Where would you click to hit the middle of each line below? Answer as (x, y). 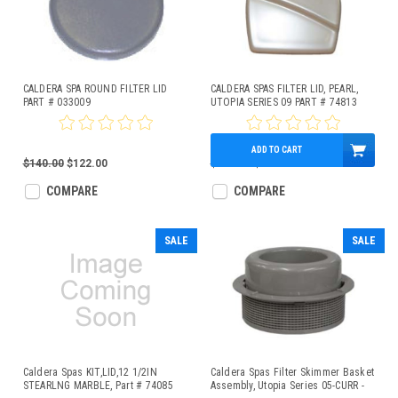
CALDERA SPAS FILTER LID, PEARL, (284, 89)
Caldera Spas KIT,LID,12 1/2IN (90, 372)
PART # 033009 (56, 102)
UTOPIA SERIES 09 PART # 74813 (283, 102)
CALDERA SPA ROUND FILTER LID (95, 89)
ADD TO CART (276, 150)
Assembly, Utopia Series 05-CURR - (287, 386)
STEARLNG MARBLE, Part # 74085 (98, 386)
